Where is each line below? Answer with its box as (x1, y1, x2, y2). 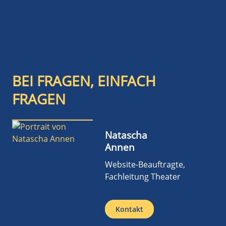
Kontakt (116, 204, 143, 214)
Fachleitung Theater (105, 171, 181, 182)
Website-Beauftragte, (105, 158, 185, 170)
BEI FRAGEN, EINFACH (12, 71, 156, 90)
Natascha (105, 128, 147, 141)
